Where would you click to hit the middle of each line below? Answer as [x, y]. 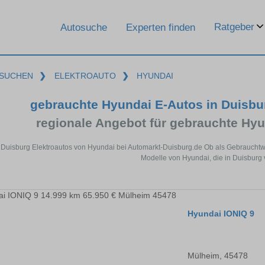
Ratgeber [234, 27]
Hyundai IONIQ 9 [221, 214]
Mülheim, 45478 [218, 256]
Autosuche [84, 27]
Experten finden [161, 27]
